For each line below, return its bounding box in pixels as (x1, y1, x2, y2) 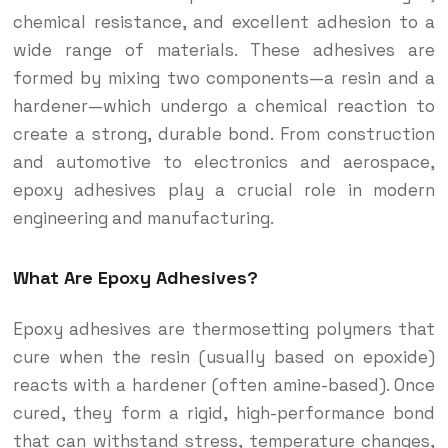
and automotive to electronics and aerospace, (12, 151, 436, 174)
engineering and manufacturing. (12, 207, 274, 230)
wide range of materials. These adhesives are (12, 39, 436, 62)
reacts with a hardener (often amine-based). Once (12, 374, 436, 397)
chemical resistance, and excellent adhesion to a (12, 11, 436, 34)
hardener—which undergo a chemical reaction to (12, 95, 436, 118)
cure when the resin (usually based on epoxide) (12, 346, 436, 369)
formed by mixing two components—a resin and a (12, 67, 436, 90)
